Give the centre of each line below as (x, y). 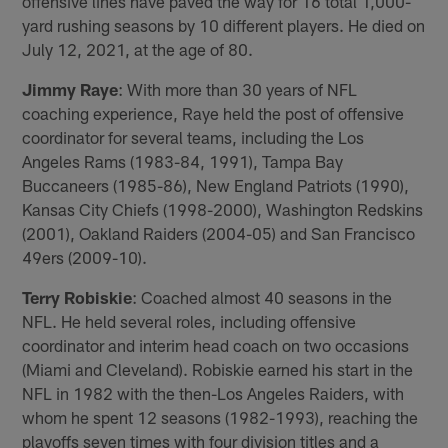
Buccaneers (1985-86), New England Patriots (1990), (216, 184)
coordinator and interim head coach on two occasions (216, 344)
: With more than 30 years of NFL (238, 88)
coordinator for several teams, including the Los (193, 136)
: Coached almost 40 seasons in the (262, 296)
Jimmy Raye (70, 88)
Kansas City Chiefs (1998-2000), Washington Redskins (223, 208)
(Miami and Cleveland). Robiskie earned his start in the (218, 368)
